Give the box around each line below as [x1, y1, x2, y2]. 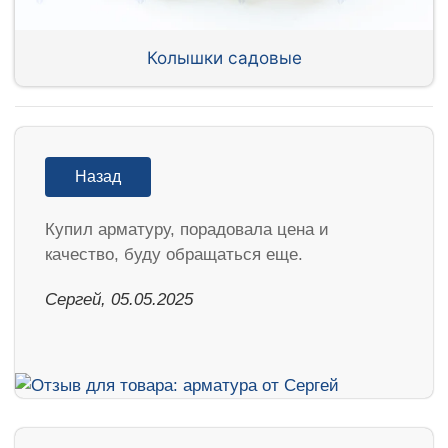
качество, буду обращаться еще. [45, 244, 303, 264]
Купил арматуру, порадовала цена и [45, 219, 329, 239]
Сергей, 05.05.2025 [45, 289, 193, 309]
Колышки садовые [146, 46, 302, 68]
